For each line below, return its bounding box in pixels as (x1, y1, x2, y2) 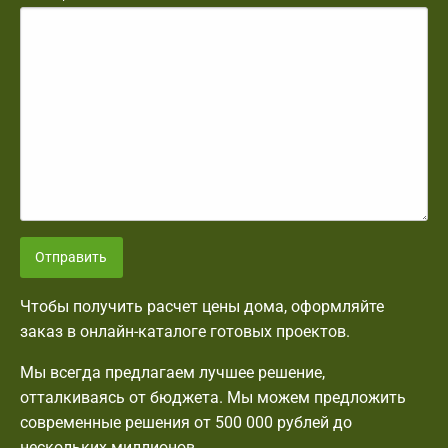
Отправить (35, 248, 108, 266)
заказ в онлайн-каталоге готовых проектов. (20, 321, 350, 341)
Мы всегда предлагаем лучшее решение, (20, 362, 325, 382)
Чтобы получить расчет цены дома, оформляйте (20, 296, 384, 316)
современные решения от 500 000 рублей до (20, 412, 352, 432)
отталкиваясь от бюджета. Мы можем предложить (20, 387, 406, 407)
